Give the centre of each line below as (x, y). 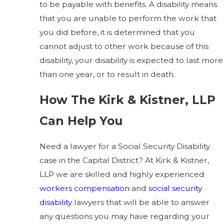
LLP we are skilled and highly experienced (122, 174)
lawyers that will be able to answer (141, 202)
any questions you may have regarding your (125, 216)
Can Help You (81, 121)
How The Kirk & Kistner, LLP (128, 100)
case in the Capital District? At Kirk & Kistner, (124, 160)
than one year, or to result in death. (107, 74)
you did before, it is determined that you (117, 32)
